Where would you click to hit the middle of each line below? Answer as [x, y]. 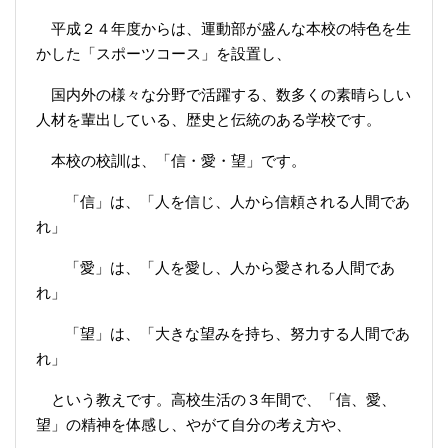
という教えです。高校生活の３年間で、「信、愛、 [216, 399]
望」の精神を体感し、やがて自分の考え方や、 [193, 424]
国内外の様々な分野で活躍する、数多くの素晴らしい [230, 94]
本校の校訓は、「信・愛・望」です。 [171, 160]
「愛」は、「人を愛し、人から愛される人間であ [230, 267]
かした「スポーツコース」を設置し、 [163, 53]
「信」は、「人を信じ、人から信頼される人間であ [238, 201]
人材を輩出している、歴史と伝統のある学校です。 [208, 119]
